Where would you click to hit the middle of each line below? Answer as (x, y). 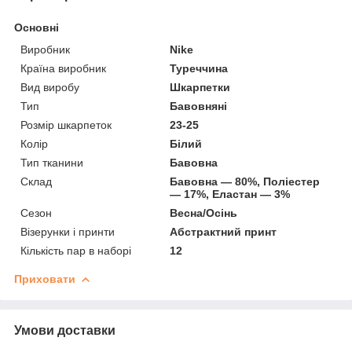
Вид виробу (50, 87)
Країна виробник (63, 68)
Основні (37, 27)
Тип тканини (52, 162)
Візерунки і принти (68, 231)
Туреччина (199, 68)
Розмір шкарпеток (66, 125)
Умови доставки (65, 330)
